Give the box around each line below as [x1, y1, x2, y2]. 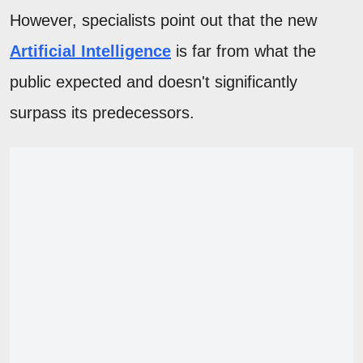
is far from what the [176, 41, 316, 60]
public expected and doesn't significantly [10, 72, 297, 91]
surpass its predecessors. [10, 103, 194, 122]
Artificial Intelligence [10, 41, 171, 60]
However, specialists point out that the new [10, 11, 317, 29]
